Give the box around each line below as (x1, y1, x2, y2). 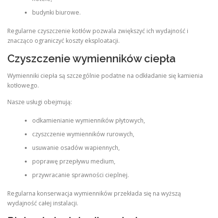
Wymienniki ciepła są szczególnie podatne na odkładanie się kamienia (7, 72, 203, 80)
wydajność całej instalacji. (7, 199, 78, 208)
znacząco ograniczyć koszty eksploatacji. (7, 36, 120, 45)
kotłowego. (7, 81, 39, 90)
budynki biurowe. (32, 8, 81, 17)
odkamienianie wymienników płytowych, (32, 116, 145, 125)
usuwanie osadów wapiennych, (32, 143, 120, 152)
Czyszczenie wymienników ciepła (7, 52, 176, 65)
